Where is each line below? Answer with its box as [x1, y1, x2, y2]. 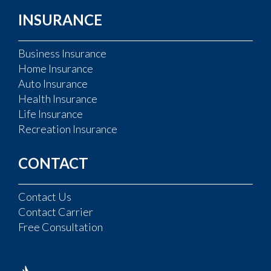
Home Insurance [18, 61, 93, 75]
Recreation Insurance [18, 122, 117, 135]
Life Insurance [18, 106, 83, 120]
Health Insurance [18, 91, 97, 105]
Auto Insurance [18, 76, 88, 90]
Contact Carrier [18, 204, 93, 218]
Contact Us [18, 189, 71, 203]
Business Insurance [18, 46, 106, 60]
